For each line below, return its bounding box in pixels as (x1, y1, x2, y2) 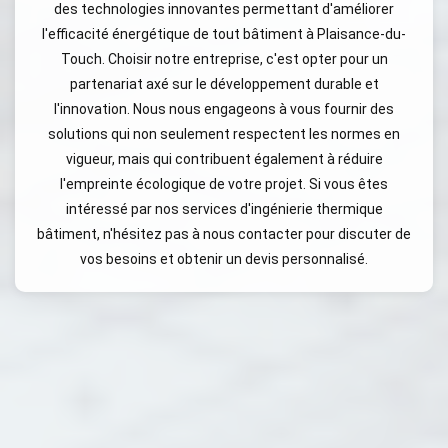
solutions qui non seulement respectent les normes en (48, 126, 400, 142)
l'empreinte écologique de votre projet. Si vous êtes (60, 176, 388, 192)
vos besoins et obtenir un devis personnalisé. (80, 251, 368, 267)
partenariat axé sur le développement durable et (69, 76, 379, 92)
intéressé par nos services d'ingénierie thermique (65, 201, 383, 217)
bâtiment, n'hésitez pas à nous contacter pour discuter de (37, 226, 411, 242)
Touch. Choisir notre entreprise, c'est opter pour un (60, 51, 388, 67)
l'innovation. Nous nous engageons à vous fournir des (54, 101, 394, 117)
